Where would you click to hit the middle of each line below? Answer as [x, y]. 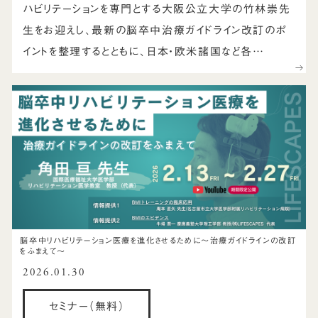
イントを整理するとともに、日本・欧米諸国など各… [144, 52]
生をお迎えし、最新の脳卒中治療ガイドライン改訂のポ [155, 31]
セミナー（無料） [87, 307]
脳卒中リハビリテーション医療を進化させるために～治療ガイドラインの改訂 [158, 240]
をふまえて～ [43, 251]
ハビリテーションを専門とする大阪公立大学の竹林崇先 [157, 9]
